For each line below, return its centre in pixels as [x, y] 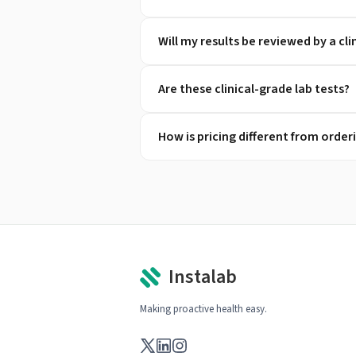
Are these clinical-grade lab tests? [254, 89]
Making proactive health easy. [203, 309]
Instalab [203, 277]
